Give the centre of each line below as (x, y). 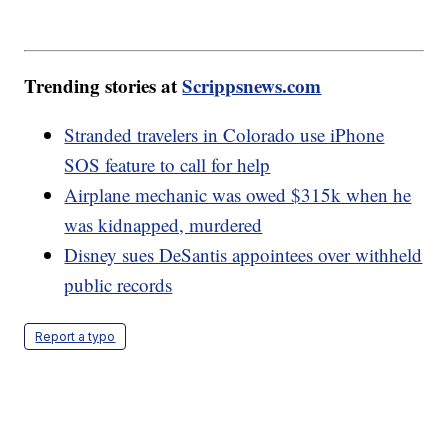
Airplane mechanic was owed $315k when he (238, 194)
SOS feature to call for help (167, 164)
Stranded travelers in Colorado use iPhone (224, 134)
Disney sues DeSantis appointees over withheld (243, 254)
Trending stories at (103, 85)
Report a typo (75, 336)
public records (118, 284)
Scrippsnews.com (252, 85)
